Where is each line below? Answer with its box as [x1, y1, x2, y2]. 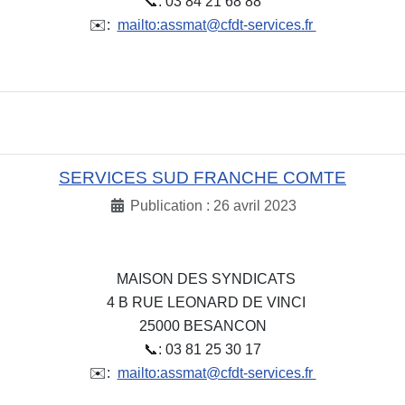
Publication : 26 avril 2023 [130, 197, 297, 213]
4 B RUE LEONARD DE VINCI [99, 295, 306, 311]
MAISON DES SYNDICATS [109, 271, 296, 287]
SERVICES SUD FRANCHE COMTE [59, 167, 346, 187]
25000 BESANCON [138, 318, 267, 334]
